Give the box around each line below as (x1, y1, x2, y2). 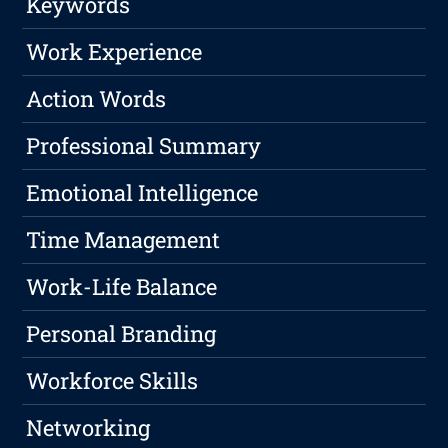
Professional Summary (26, 131, 262, 161)
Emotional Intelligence (26, 178, 259, 208)
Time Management (26, 225, 221, 255)
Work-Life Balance (26, 272, 218, 302)
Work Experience (26, 37, 203, 67)
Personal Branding (26, 319, 217, 349)
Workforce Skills (26, 366, 199, 396)
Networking (26, 413, 151, 443)
